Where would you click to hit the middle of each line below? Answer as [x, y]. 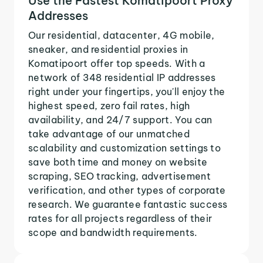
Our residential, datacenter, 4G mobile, [122, 35]
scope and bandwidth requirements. [113, 232]
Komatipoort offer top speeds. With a [117, 63]
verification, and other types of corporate [127, 190]
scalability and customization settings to [125, 148]
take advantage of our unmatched [109, 134]
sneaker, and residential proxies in [108, 49]
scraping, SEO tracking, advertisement [119, 176]
